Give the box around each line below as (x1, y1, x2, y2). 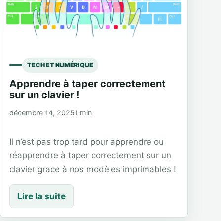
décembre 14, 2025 (9, 108, 74, 117)
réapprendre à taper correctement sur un (9, 150, 171, 160)
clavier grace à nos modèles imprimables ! (9, 164, 176, 174)
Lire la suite (17, 191, 66, 201)
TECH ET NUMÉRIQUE (27, 61, 93, 69)
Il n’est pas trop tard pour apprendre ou (9, 136, 164, 147)
